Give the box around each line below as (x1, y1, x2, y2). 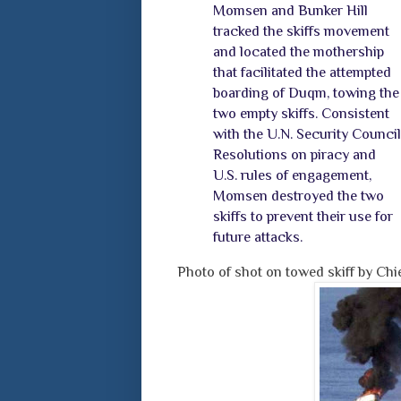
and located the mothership (212, 42, 384, 60)
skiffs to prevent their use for (212, 207, 393, 225)
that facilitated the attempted (212, 63, 391, 81)
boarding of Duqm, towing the (212, 83, 399, 101)
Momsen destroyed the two (212, 186, 384, 204)
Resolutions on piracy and (212, 145, 376, 163)
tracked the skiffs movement (212, 21, 389, 39)
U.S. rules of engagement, (212, 166, 371, 183)
